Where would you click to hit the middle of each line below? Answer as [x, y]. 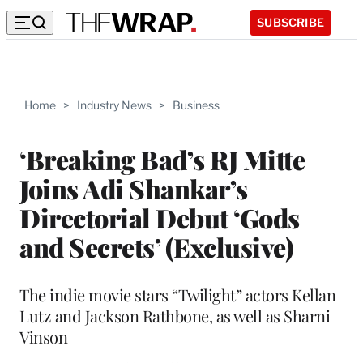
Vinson [43, 336]
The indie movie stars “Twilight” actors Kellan [177, 294]
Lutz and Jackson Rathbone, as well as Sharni [175, 315]
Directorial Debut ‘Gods [160, 217]
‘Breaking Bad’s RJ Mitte [162, 159]
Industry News [114, 105]
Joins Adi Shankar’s [134, 188]
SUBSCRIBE [290, 22]
